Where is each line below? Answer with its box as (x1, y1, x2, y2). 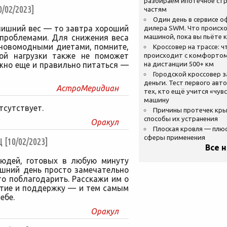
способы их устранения (144, 115, 218, 123)
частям (144, 6, 167, 13)
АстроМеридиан (56, 84, 119, 93)
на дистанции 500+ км (144, 60, 214, 68)
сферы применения (144, 134, 205, 141)
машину (144, 96, 169, 104)
